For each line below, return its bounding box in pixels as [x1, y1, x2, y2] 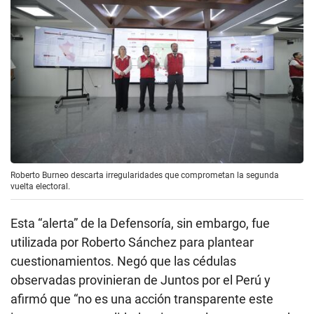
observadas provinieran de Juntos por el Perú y [11, 272, 271, 287]
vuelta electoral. [11, 181, 70, 191]
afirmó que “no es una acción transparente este [11, 291, 273, 306]
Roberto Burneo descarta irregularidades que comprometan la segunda [11, 170, 279, 180]
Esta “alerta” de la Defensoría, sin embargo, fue [11, 215, 270, 231]
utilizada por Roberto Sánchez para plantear [11, 234, 254, 250]
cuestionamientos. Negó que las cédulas [11, 253, 236, 268]
